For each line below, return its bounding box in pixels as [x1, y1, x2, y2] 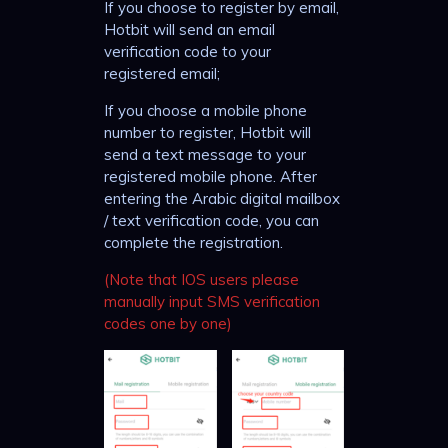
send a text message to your [104, 144, 306, 164]
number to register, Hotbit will [104, 122, 311, 142]
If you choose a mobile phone [104, 100, 307, 120]
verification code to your [104, 41, 271, 61]
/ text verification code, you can [104, 210, 319, 230]
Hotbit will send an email [104, 19, 275, 39]
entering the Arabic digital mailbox [104, 188, 340, 208]
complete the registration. [104, 232, 283, 252]
